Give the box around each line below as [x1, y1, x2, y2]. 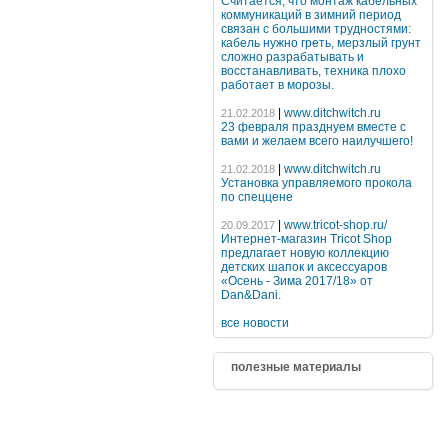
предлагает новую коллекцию [221, 246, 389, 260]
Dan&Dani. [221, 288, 281, 302]
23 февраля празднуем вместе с [221, 120, 406, 134]
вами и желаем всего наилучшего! [221, 134, 413, 148]
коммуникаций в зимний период [221, 8, 401, 22]
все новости [221, 316, 289, 330]
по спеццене [221, 190, 293, 204]
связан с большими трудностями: [221, 22, 411, 36]
